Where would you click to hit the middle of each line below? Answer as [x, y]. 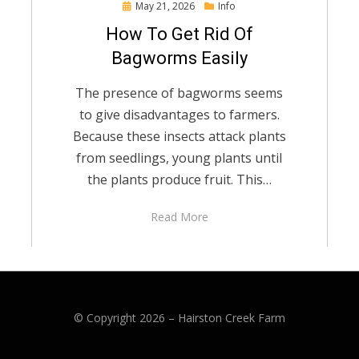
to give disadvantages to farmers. [179, 114]
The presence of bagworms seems [179, 93]
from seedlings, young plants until [179, 157]
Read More [179, 216]
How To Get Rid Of [179, 34]
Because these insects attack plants [179, 136]
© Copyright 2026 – [126, 318]
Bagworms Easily [179, 58]
